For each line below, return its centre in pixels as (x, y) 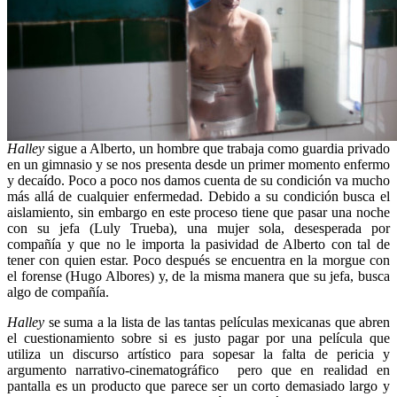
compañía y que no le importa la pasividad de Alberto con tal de (198, 245)
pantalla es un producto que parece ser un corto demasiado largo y (198, 386)
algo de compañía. (58, 292)
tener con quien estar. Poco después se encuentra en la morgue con (198, 261)
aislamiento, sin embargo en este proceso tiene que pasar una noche (198, 213)
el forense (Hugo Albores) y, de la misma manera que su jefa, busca (198, 276)
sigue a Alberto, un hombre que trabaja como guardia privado (217, 149)
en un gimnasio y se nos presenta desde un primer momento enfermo (198, 165)
